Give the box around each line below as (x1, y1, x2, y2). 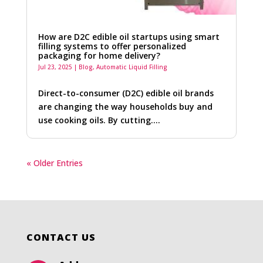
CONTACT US (26, 231, 96, 244)
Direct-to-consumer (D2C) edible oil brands (38, 87, 214, 99)
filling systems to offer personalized (38, 41, 186, 52)
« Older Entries (26, 157, 83, 169)
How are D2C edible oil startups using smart (38, 31, 220, 43)
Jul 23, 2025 (38, 63, 72, 72)
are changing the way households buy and (38, 101, 213, 113)
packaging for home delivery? (38, 50, 160, 62)
